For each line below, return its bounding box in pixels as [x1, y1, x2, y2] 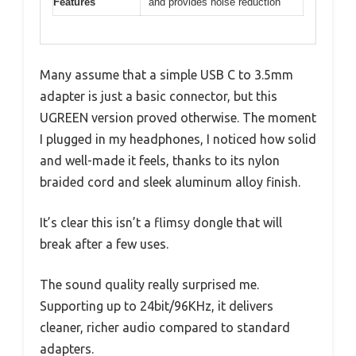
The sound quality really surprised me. [40, 277, 259, 292]
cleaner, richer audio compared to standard [40, 319, 290, 335]
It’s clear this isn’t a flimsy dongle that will [40, 215, 282, 230]
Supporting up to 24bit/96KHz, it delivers [40, 298, 273, 313]
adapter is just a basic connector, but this [40, 88, 277, 103]
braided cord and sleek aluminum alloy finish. [40, 174, 300, 189]
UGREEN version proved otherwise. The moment [40, 110, 316, 125]
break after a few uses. [40, 236, 168, 251]
